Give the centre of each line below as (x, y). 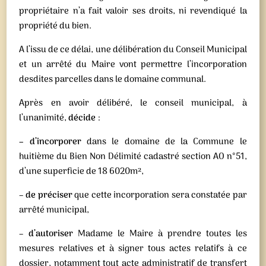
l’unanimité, (44, 118)
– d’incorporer (53, 142)
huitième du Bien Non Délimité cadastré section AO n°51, (133, 157)
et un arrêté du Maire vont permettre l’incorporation (133, 65)
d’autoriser (53, 234)
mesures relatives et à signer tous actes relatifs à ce (133, 249)
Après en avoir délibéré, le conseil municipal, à (133, 103)
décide (82, 118)
